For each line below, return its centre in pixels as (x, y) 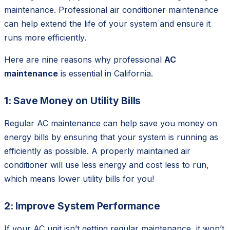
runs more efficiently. (45, 38)
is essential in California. (106, 74)
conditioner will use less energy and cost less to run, (107, 165)
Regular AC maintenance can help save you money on (111, 123)
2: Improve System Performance (82, 206)
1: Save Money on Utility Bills (73, 101)
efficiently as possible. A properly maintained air (97, 151)
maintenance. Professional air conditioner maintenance (111, 10)
